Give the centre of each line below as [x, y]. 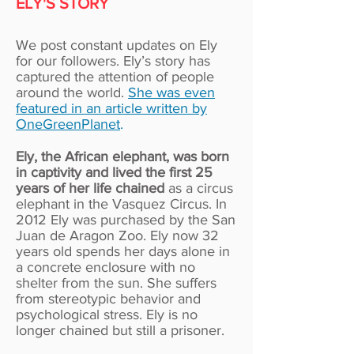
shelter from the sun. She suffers [116, 283]
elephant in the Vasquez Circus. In [121, 204]
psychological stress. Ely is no [107, 314]
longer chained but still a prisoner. [120, 330]
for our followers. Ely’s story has [113, 61]
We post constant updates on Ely [117, 45]
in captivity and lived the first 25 [114, 172]
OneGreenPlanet [68, 124]
